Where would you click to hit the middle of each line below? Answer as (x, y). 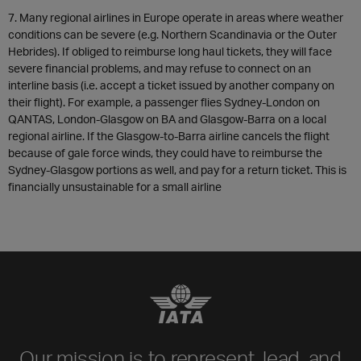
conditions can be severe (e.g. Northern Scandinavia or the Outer (172, 34)
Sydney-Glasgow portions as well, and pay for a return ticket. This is (177, 170)
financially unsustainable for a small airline (115, 187)
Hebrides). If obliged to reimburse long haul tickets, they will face (170, 51)
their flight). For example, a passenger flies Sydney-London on (164, 102)
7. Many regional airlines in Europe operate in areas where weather (176, 17)
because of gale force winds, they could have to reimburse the (165, 153)
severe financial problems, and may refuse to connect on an (160, 68)
